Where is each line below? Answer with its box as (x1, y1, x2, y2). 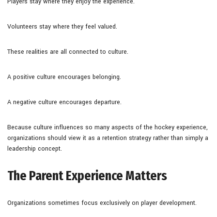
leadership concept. (7, 144, 62, 153)
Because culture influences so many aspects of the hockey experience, (7, 123, 208, 132)
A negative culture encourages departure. (7, 97, 122, 107)
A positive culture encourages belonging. (7, 72, 121, 81)
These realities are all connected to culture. (7, 47, 128, 56)
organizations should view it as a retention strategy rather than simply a (7, 133, 208, 142)
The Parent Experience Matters (7, 167, 167, 184)
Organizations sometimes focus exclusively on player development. (7, 198, 197, 207)
